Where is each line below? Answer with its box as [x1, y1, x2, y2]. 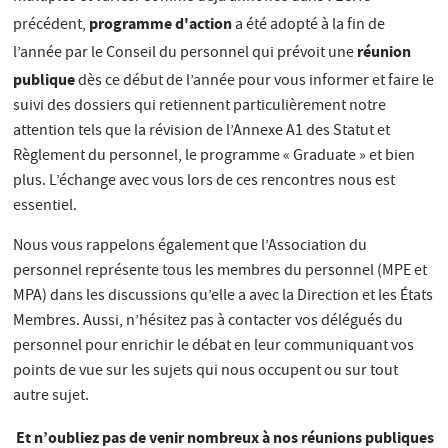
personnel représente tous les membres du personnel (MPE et [13, 259, 428, 284]
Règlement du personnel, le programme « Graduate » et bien [13, 144, 416, 169]
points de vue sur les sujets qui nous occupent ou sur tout [13, 359, 399, 384]
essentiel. [13, 194, 78, 219]
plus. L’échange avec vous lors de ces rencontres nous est [13, 169, 396, 194]
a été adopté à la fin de [232, 13, 386, 38]
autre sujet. [13, 384, 90, 409]
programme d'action [89, 12, 233, 34]
